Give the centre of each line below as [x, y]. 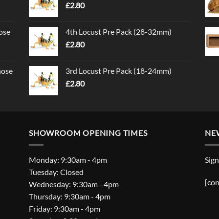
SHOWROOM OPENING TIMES [88, 133]
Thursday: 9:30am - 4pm [70, 196]
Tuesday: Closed [56, 172]
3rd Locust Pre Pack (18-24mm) [119, 71]
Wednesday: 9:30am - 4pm [74, 184]
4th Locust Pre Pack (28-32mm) [119, 32]
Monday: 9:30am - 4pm [68, 159]
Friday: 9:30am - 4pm [65, 208]
